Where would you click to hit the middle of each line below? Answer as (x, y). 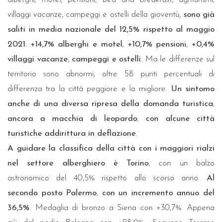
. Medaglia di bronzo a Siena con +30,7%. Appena (122, 208)
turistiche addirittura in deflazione (72, 133)
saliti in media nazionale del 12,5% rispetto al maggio (111, 29)
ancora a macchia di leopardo (72, 118)
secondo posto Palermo (52, 193)
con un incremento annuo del (158, 193)
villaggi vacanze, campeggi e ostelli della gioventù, (95, 14)
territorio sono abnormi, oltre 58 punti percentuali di (111, 74)
